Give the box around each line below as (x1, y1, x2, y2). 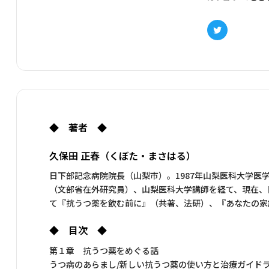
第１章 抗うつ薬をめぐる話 (49, 244, 159, 256)
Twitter (216, 33, 249, 46)
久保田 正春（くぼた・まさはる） (49, 148, 196, 163)
